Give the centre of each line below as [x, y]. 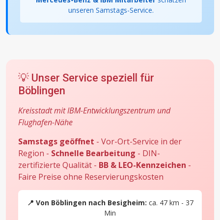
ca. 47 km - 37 [170, 203]
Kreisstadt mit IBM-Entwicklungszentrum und [94, 111]
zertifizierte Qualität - [58, 165]
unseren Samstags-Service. [111, 10]
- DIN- [148, 153]
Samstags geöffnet [56, 142]
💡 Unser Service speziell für [86, 78]
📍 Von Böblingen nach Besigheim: [87, 203]
